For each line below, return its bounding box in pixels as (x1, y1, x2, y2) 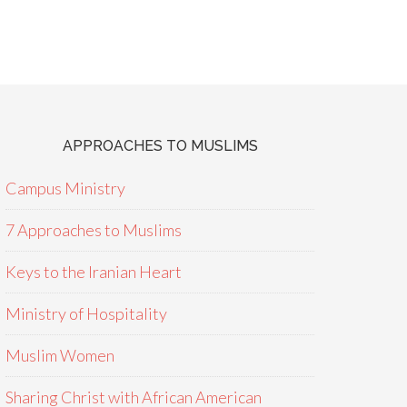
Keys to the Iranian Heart (5, 262, 182, 282)
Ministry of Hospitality (5, 303, 167, 323)
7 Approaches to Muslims (5, 220, 182, 240)
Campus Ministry (5, 178, 125, 198)
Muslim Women (5, 345, 114, 365)
